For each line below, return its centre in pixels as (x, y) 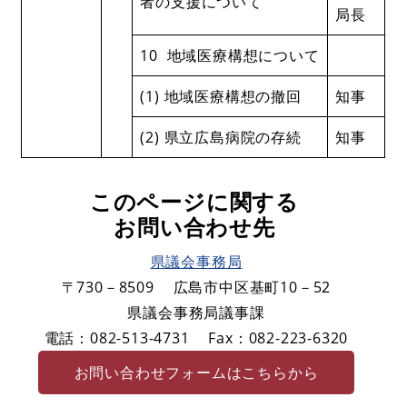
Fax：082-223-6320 (278, 338)
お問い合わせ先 (194, 226)
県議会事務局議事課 (196, 312)
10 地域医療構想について (230, 55)
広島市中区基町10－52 (252, 287)
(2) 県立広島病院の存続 (221, 137)
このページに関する (194, 201)
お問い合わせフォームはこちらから (196, 372)
